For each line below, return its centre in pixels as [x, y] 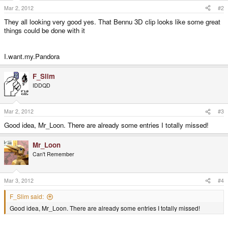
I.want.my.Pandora [32, 56]
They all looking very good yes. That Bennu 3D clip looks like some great [112, 21]
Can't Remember [53, 154]
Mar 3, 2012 [19, 181]
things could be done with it [45, 30]
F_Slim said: [27, 196]
